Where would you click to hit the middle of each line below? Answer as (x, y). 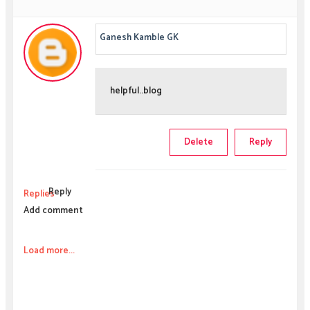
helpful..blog (136, 91)
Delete (199, 142)
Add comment (53, 210)
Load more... (49, 250)
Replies (39, 194)
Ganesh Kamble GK (139, 37)
